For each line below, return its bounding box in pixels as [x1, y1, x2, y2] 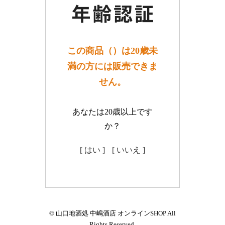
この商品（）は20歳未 [67, 46, 158, 56]
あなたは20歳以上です [72, 107, 153, 117]
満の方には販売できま [67, 61, 158, 72]
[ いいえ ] [112, 146, 145, 155]
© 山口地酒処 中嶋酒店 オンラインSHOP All [49, 209, 176, 217]
